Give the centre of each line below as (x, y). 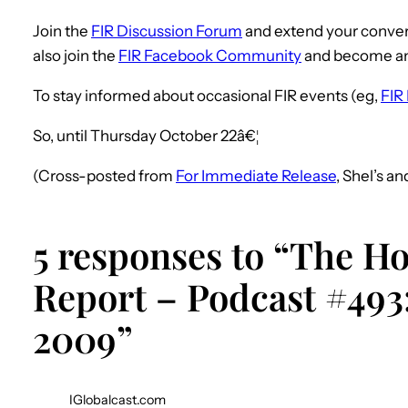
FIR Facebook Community (210, 55)
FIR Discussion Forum (167, 31)
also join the (76, 55)
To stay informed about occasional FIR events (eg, (207, 95)
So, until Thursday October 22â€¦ (146, 135)
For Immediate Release (256, 175)
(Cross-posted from (104, 175)
